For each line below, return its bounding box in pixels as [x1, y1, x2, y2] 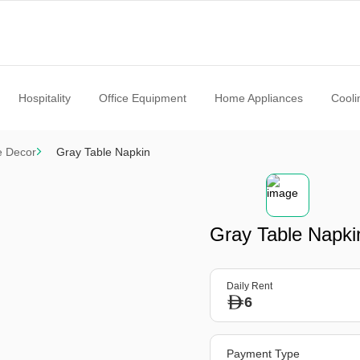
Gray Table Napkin [56, 145, 150, 158]
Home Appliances [214, 92, 303, 104]
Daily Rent [227, 280, 273, 292]
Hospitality [18, 92, 71, 104]
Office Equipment [98, 92, 186, 104]
